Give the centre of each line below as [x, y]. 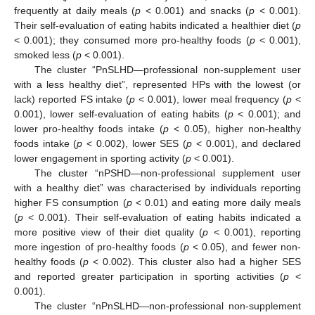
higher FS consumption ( [70, 202]
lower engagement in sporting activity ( [100, 158]
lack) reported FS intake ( [72, 99]
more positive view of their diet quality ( [109, 232]
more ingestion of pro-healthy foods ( [99, 246]
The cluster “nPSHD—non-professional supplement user [167, 173]
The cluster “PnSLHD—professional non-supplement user [167, 69]
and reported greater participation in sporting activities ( [149, 276]
